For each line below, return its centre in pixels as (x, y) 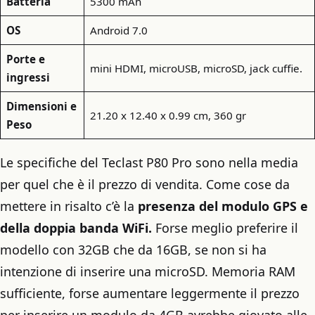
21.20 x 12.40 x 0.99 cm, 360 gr (168, 115)
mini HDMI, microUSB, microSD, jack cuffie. (196, 68)
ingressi (28, 77)
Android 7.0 (118, 30)
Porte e (25, 59)
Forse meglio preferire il (225, 228)
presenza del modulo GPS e (223, 206)
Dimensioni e (41, 106)
